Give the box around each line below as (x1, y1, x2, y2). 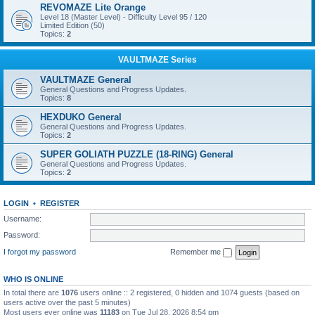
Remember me (170, 247, 223, 256)
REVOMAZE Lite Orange (40, 2, 146, 13)
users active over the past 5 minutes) (4, 297, 131, 307)
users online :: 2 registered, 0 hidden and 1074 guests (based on (78, 288, 300, 297)
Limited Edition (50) (40, 21, 105, 30)
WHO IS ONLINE (4, 274, 63, 283)
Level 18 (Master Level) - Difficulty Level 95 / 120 (40, 13, 207, 21)
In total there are (4, 288, 61, 297)
